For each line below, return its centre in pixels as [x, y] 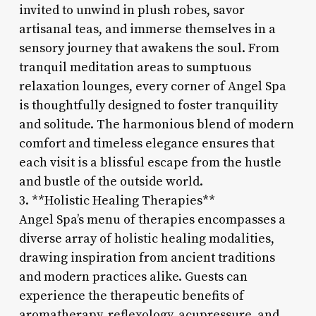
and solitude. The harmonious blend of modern [156, 124]
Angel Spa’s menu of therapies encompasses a [152, 219]
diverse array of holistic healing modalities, [146, 238]
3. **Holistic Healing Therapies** [117, 200]
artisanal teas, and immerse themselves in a [147, 29]
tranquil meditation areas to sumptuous [135, 67]
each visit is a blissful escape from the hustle [150, 162]
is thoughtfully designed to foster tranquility [148, 105]
